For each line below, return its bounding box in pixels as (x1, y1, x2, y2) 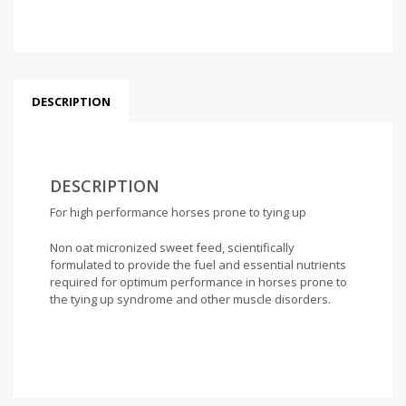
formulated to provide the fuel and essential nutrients (50, 256, 346, 273)
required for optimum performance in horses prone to (50, 273, 347, 290)
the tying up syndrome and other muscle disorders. (50, 290, 331, 307)
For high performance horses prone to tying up (50, 203, 306, 220)
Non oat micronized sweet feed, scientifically (50, 238, 295, 256)
